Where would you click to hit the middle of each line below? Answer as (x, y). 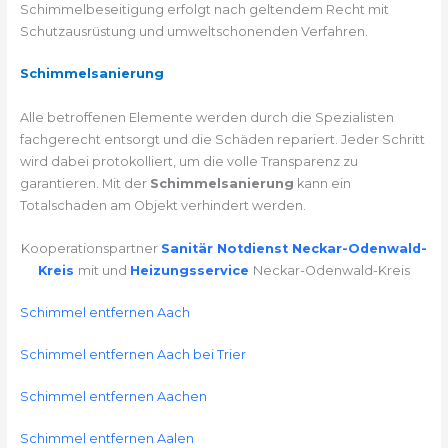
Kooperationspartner (91, 248)
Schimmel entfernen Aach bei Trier (132, 355)
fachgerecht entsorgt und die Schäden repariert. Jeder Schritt (222, 140)
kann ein (322, 184)
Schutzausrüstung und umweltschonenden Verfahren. (193, 31)
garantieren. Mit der (84, 184)
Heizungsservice (191, 270)
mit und (104, 270)
